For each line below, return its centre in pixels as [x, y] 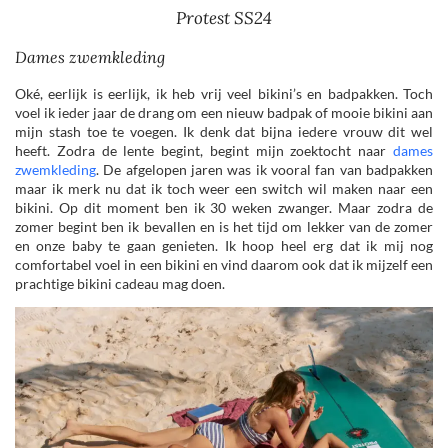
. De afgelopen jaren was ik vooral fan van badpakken [264, 170]
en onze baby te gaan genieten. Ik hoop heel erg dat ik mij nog [224, 246]
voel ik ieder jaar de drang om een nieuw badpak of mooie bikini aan [224, 113]
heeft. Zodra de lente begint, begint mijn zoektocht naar [204, 151]
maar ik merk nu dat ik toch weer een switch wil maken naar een [224, 189]
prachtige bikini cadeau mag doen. [120, 284]
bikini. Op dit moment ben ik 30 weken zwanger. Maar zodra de [224, 208]
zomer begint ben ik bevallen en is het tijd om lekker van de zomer [224, 227]
